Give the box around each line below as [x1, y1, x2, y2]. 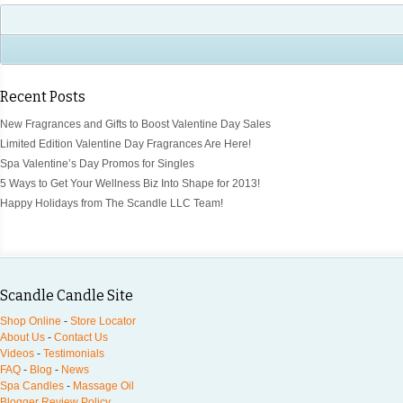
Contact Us [54, 330, 108, 344]
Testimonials [43, 346, 104, 360]
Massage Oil [73, 379, 134, 392]
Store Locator [70, 314, 136, 327]
